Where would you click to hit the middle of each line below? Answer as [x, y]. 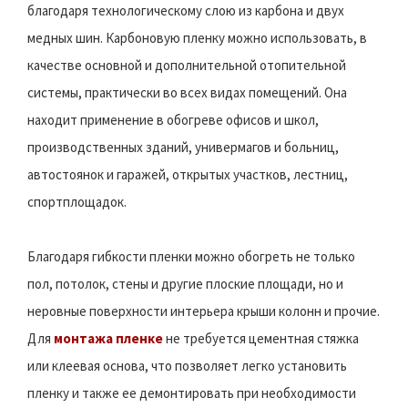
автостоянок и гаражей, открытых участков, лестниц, [188, 174]
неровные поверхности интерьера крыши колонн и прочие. [204, 311]
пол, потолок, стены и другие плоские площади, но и [185, 283]
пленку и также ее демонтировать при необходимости [192, 393]
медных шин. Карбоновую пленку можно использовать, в [197, 37]
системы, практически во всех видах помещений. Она [187, 92]
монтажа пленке [108, 338]
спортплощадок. [77, 201]
